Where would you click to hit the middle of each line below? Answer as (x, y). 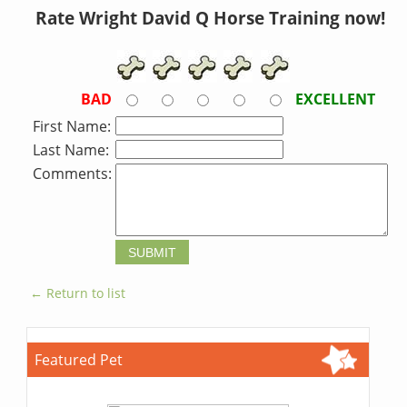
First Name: (72, 127)
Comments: (73, 174)
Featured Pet (79, 360)
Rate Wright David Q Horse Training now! (211, 18)
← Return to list (78, 293)
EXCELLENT (336, 99)
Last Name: (71, 150)
